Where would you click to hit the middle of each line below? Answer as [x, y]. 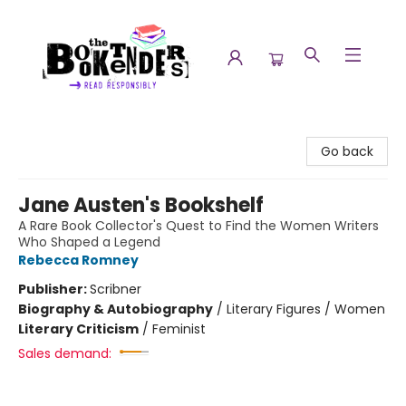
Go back [347, 151]
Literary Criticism [78, 329]
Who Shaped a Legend [89, 242]
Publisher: [54, 289]
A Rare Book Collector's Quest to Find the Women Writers [198, 226]
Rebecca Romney [78, 260]
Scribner [116, 289]
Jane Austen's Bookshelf [141, 205]
